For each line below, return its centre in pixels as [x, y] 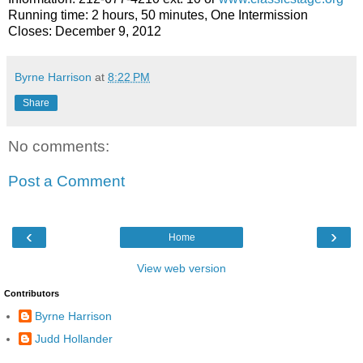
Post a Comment [66, 181]
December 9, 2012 [108, 31]
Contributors [32, 293]
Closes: [32, 31]
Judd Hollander [74, 338]
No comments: [59, 146]
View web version [181, 268]
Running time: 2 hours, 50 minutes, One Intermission [158, 15]
